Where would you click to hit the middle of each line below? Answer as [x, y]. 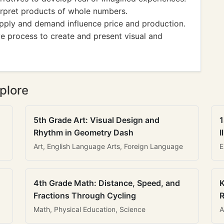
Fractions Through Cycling [85, 195]
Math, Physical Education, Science [89, 209]
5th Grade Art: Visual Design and [96, 120]
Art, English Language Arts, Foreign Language [108, 146]
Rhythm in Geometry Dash [83, 132]
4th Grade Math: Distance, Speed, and [107, 183]
